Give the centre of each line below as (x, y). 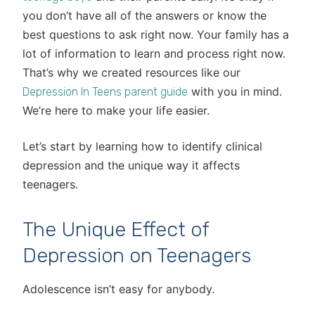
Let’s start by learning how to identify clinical (142, 146)
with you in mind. (235, 91)
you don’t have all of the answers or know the (144, 15)
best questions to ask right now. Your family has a (156, 34)
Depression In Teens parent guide (105, 92)
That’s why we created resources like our (131, 72)
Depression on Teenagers (137, 255)
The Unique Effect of (116, 229)
